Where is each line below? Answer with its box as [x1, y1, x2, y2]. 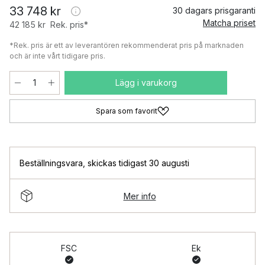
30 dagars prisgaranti [173, 5, 256, 15]
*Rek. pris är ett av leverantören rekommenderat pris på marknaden [9, 41, 244, 50]
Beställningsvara [20, 158, 83, 168]
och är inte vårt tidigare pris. [9, 51, 105, 60]
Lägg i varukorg [115, 77, 177, 88]
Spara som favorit [96, 106, 157, 115]
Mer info [123, 190, 156, 201]
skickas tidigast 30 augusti [88, 158, 189, 168]
